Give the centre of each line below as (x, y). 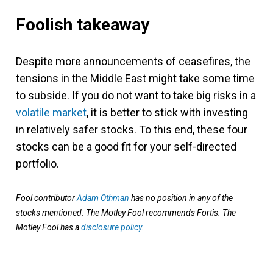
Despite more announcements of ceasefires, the (133, 61)
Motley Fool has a (48, 227)
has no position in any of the (181, 198)
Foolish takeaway (83, 24)
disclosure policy (111, 227)
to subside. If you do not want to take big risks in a (136, 95)
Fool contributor (46, 198)
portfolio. (37, 163)
